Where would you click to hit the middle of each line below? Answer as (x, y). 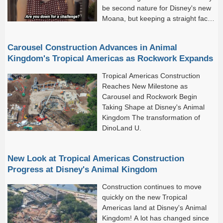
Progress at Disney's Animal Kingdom (82, 169)
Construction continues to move (152, 186)
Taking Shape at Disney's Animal (153, 107)
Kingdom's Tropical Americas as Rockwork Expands (110, 58)
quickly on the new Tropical (145, 197)
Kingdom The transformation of (151, 118)
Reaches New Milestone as (145, 86)
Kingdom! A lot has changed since (156, 218)
